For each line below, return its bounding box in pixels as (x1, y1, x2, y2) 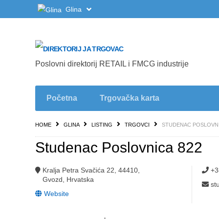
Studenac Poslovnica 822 (35, 139, 202, 155)
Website (42, 190, 69, 197)
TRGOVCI (125, 122, 150, 128)
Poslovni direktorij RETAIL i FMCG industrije (35, 60, 189, 68)
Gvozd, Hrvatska (43, 175, 94, 183)
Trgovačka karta (100, 94, 159, 102)
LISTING (91, 122, 112, 128)
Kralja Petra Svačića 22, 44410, (43, 166, 140, 174)
